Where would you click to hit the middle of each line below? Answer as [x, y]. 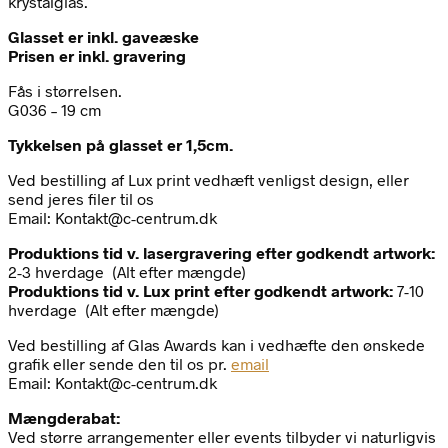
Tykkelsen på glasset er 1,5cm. [120, 145]
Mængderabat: [64, 418]
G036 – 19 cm [54, 110]
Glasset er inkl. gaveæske [103, 37]
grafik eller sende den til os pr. [119, 364]
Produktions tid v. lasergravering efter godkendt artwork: [221, 253]
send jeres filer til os [81, 199]
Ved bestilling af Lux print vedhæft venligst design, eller [208, 180]
